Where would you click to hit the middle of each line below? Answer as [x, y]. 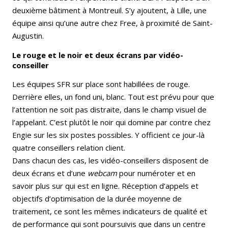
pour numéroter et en [156, 173]
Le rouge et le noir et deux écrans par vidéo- [98, 55]
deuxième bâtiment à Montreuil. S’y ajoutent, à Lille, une [109, 10]
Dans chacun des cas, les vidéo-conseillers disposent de [110, 161]
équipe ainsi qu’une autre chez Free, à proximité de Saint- [112, 23]
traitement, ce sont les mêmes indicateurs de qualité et [110, 211]
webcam [102, 173]
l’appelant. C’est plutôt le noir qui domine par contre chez [111, 122]
